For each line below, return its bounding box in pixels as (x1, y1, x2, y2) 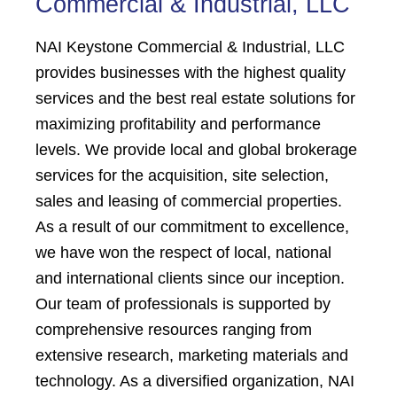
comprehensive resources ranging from (35, 321, 312, 339)
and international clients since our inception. (35, 269, 345, 287)
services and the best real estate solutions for (35, 90, 355, 107)
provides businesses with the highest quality (35, 64, 346, 82)
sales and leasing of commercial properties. (35, 192, 342, 210)
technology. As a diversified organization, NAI (35, 372, 354, 390)
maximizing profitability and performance (35, 115, 321, 133)
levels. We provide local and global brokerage (35, 141, 357, 159)
